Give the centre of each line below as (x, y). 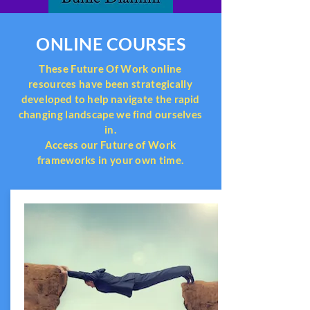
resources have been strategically (110, 84)
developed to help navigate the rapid (110, 99)
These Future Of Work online (110, 69)
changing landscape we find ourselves (110, 114)
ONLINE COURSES (111, 44)
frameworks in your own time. (110, 160)
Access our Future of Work (110, 145)
